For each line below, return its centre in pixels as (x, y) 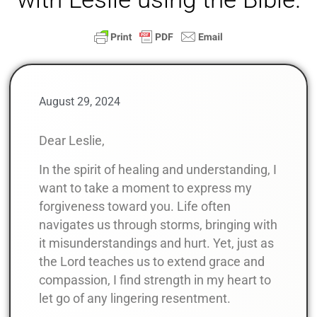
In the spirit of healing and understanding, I (158, 169)
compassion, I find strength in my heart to (155, 280)
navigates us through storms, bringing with (158, 225)
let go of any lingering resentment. (135, 298)
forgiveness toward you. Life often (135, 206)
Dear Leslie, (72, 141)
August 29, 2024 (80, 102)
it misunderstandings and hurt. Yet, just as (156, 243)
